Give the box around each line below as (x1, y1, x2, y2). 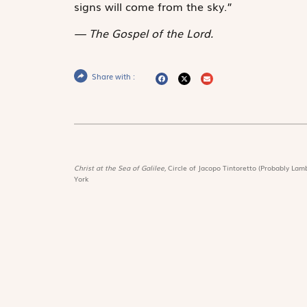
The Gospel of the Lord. (88, 25, 213, 42)
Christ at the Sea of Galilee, (73, 162, 168, 173)
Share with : (91, 71, 135, 82)
